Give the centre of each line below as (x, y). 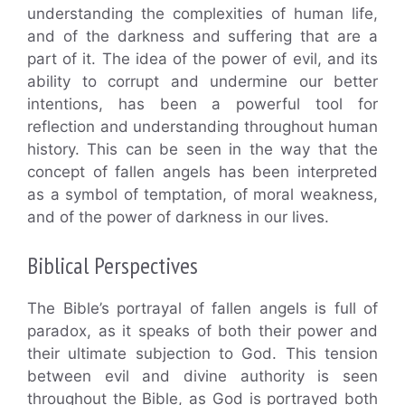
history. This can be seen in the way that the (202, 149)
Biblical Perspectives (113, 265)
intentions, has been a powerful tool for (202, 104)
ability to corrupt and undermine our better (202, 81)
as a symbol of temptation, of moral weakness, (202, 194)
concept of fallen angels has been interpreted (202, 171)
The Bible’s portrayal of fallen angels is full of (202, 308)
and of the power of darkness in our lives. (178, 217)
